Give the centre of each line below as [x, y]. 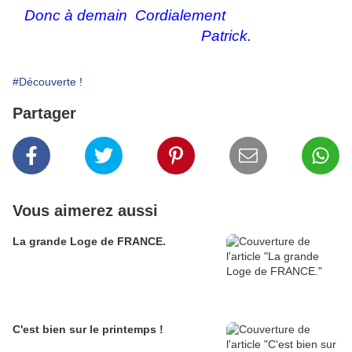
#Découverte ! [48, 82]
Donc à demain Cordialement [119, 15]
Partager [44, 113]
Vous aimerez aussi [85, 211]
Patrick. [132, 36]
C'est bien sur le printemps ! [116, 329]
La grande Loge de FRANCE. [89, 241]
